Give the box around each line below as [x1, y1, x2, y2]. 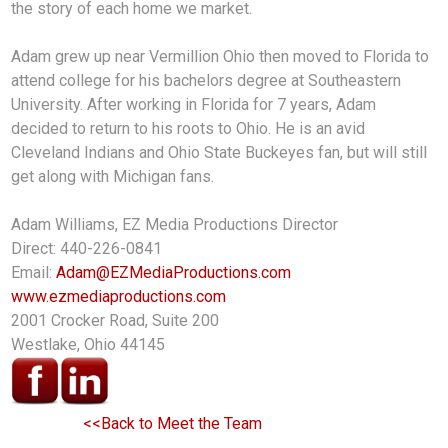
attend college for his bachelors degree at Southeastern [11, 71, 402, 91]
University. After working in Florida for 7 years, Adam [11, 95, 377, 115]
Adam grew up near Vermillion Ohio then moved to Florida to [11, 47, 430, 67]
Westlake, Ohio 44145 [11, 335, 166, 355]
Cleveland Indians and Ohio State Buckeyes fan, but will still [11, 143, 428, 163]
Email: [11, 263, 57, 283]
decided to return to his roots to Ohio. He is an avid [11, 119, 366, 139]
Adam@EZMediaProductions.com [56, 263, 292, 283]
